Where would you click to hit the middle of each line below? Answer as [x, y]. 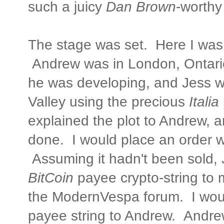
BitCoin [51, 177]
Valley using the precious [106, 101]
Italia [204, 101]
